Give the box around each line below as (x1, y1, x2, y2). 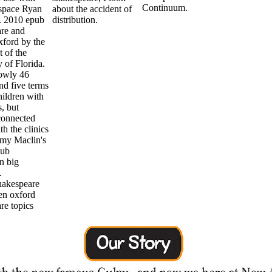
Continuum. (141, 2, 188, 13)
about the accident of (52, 3, 132, 14)
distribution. (52, 14, 98, 25)
